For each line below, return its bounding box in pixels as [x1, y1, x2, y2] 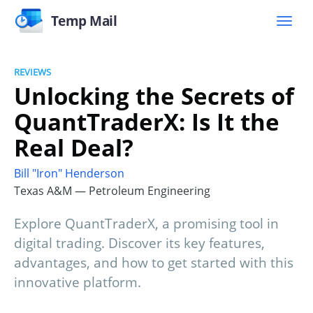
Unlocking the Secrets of [14, 80, 294, 112]
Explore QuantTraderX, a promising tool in [14, 214, 279, 233]
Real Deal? [14, 131, 133, 163]
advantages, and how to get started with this [14, 254, 293, 272]
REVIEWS [14, 66, 51, 78]
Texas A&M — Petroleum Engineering [14, 183, 210, 199]
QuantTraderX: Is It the [14, 105, 279, 138]
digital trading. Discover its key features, [14, 234, 265, 253]
